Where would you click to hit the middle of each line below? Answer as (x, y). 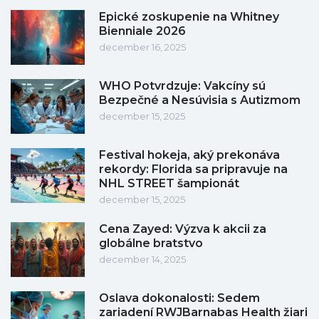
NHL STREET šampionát (169, 184)
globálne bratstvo (151, 244)
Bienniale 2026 (142, 31)
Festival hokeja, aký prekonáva (189, 155)
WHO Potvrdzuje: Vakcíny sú (182, 86)
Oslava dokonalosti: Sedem (179, 298)
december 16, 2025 (142, 47)
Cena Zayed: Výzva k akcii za (183, 229)
